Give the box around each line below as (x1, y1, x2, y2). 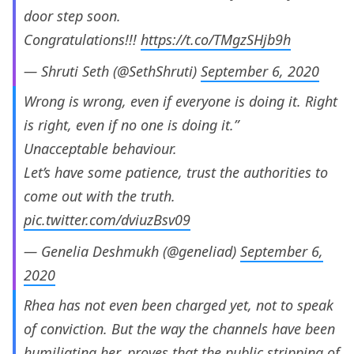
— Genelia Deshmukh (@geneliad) (24, 242, 240, 262)
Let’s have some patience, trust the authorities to (24, 163, 328, 183)
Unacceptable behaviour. (24, 139, 177, 159)
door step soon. (24, 6, 121, 26)
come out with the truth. (24, 186, 175, 206)
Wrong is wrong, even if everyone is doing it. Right (24, 92, 337, 111)
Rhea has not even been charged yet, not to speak (24, 296, 333, 315)
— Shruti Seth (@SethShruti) (24, 62, 201, 81)
